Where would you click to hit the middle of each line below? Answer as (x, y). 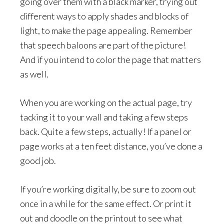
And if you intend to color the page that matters (110, 59)
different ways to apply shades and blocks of (104, 16)
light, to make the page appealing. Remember (106, 30)
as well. (34, 74)
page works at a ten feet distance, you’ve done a (111, 146)
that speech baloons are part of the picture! (103, 45)
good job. (38, 160)
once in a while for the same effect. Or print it (106, 203)
